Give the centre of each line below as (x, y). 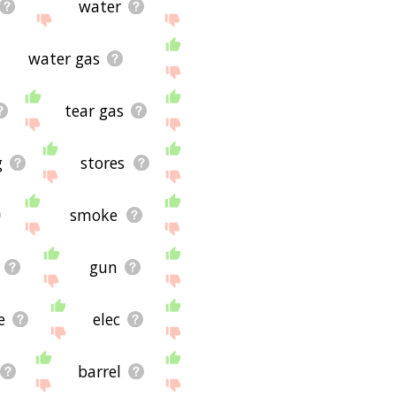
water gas (64, 58)
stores (103, 162)
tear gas (94, 110)
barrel (99, 371)
